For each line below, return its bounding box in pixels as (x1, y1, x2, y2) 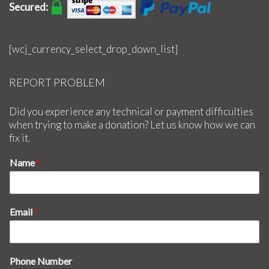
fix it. (9, 131, 30, 144)
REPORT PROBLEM (9, 75, 105, 89)
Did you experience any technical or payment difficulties (9, 104, 253, 118)
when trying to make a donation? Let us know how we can (9, 118, 255, 131)
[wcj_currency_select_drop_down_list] (9, 42, 178, 55)
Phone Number (10, 255, 72, 267)
